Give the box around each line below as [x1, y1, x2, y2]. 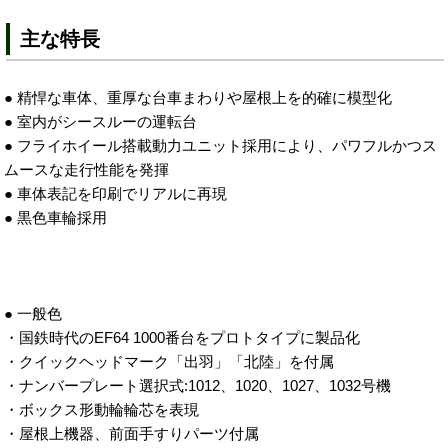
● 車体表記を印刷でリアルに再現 [4, 185, 228, 203]
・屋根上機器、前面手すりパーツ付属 [4, 425, 260, 443]
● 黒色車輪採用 [4, 209, 108, 227]
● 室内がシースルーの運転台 [4, 113, 198, 131]
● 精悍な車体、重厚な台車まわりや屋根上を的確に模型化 [4, 89, 393, 107]
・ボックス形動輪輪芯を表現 [4, 401, 200, 419]
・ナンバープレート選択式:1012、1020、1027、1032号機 [4, 377, 392, 395]
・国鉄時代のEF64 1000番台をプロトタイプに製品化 [4, 329, 361, 347]
